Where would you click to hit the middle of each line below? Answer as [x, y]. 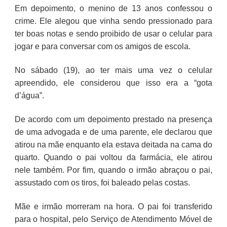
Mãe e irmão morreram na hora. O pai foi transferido [113, 206]
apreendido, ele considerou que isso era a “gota [113, 83]
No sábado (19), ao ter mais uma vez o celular [113, 70]
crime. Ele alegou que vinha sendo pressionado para [113, 21]
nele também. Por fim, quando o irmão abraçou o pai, [113, 170]
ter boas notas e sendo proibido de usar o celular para [113, 33]
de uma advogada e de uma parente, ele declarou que [113, 132]
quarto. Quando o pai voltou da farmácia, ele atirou [113, 157]
